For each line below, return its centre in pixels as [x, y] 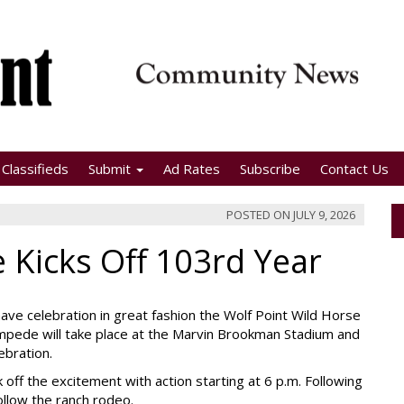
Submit [111, 169]
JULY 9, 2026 [324, 215]
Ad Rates [192, 169]
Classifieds [35, 169]
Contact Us [354, 169]
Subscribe [270, 169]
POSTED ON [260, 215]
